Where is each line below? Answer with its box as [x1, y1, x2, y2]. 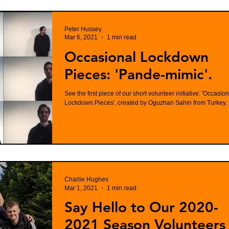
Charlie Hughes [64, 176, 108, 183]
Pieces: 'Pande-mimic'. [64, 65, 212, 83]
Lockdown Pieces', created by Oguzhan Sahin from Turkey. [64, 99, 227, 106]
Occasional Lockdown [64, 48, 209, 65]
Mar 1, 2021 [64, 184, 98, 192]
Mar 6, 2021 [64, 34, 98, 41]
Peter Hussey [64, 25, 102, 33]
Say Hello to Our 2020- [64, 198, 218, 216]
